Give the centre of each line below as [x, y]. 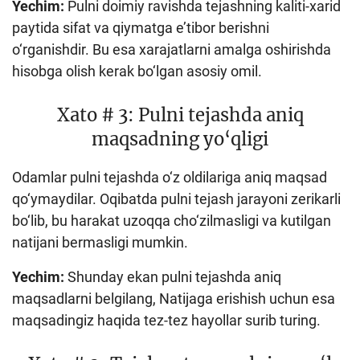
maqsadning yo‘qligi [180, 139]
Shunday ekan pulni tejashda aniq [173, 276]
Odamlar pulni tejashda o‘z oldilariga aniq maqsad [170, 177]
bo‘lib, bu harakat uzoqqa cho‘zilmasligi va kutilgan [172, 220]
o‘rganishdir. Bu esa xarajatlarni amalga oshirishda [172, 49]
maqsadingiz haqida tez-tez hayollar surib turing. [166, 320]
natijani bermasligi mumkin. [100, 242]
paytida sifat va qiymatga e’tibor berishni [141, 27]
